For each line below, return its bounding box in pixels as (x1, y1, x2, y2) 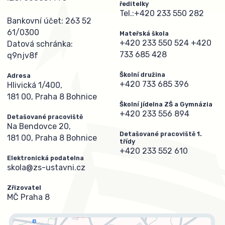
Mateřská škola (120, 29, 169, 37)
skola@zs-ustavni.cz (7, 163, 85, 173)
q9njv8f (7, 51, 38, 61)
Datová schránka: (7, 39, 73, 49)
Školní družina (120, 70, 165, 78)
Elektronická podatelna (7, 154, 84, 162)
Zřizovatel (7, 184, 41, 192)
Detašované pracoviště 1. (120, 130, 202, 138)
